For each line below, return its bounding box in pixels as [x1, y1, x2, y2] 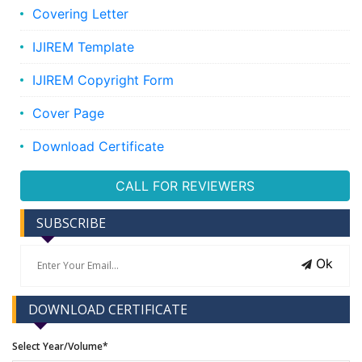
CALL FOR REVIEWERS [116, 177, 255, 194]
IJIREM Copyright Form [32, 71, 174, 88]
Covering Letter [32, 5, 128, 22]
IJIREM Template [32, 38, 134, 55]
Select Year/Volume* [12, 339, 108, 353]
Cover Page [32, 104, 104, 121]
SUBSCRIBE [36, 213, 106, 232]
